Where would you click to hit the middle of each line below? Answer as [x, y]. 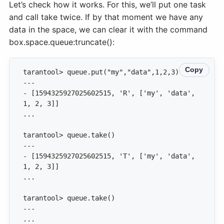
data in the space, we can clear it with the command [108, 29]
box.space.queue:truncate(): [62, 42]
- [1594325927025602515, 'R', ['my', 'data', [111, 93]
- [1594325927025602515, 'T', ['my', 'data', [111, 156]
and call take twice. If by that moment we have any [106, 17]
